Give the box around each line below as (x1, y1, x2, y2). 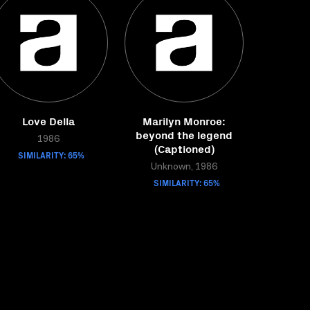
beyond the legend (136, 127, 232, 142)
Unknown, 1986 (151, 163, 217, 172)
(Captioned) (154, 140, 215, 156)
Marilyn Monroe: (143, 113, 226, 128)
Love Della (22, 113, 75, 128)
